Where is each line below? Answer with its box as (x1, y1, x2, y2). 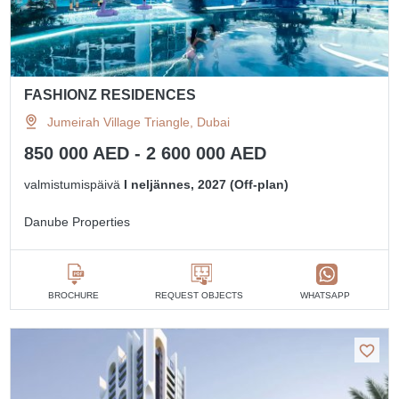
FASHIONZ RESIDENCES (24, 86, 197, 102)
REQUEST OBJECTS (155, 289, 244, 300)
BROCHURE (48, 289, 100, 300)
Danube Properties (24, 214, 131, 229)
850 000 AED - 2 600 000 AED (24, 142, 267, 163)
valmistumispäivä (24, 176, 125, 191)
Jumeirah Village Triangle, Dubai (47, 114, 231, 129)
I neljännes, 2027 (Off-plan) (124, 176, 289, 191)
